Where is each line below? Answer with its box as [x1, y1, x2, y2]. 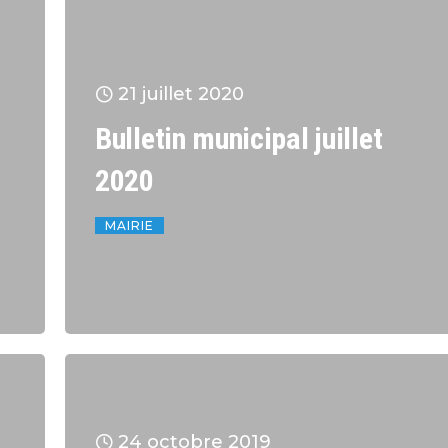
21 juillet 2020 [118, 83, 244, 106]
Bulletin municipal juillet [95, 121, 383, 157]
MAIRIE [105, 218, 154, 234]
